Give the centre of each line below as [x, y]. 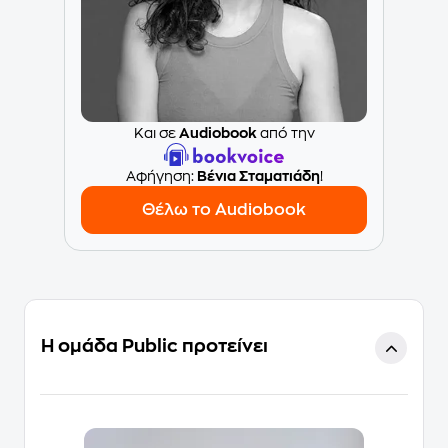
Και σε [156, 133]
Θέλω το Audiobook [224, 210]
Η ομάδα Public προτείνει [154, 346]
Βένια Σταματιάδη [258, 176]
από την [285, 133]
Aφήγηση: [161, 176]
